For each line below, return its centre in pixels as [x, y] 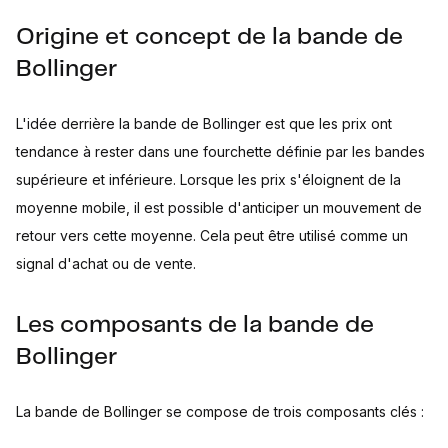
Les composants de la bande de [195, 325]
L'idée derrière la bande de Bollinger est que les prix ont [204, 123]
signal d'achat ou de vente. [106, 263]
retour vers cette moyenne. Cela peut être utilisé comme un [212, 235]
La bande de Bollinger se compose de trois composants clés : [220, 411]
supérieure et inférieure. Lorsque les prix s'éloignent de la [208, 179]
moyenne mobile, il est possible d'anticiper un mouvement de [219, 207]
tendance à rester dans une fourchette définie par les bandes [220, 151]
